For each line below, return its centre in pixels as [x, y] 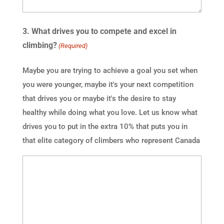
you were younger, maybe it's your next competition [108, 84]
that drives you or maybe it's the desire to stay [99, 98]
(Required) [73, 45]
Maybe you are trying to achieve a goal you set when [110, 70]
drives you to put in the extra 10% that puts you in [105, 126]
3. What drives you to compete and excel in [99, 31]
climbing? [39, 45]
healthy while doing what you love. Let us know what [110, 112]
